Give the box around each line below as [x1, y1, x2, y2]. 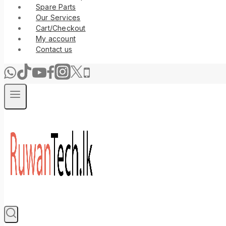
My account [36, 34, 76, 43]
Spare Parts [36, 2, 76, 11]
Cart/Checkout [36, 23, 86, 32]
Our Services [36, 13, 81, 22]
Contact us [36, 44, 72, 53]
